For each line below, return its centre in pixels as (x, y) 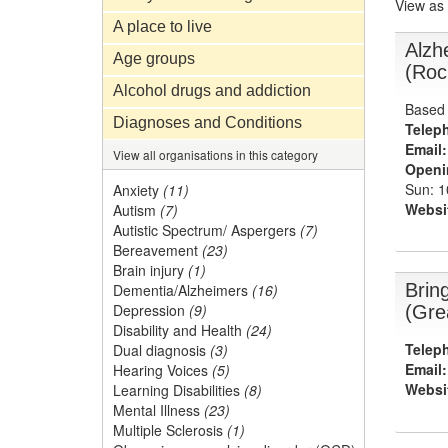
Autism (134, 210)
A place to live (162, 26)
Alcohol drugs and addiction (212, 90)
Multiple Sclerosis (168, 430)
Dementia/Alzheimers (180, 290)
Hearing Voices (160, 370)
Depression (149, 310)
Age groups (154, 58)
